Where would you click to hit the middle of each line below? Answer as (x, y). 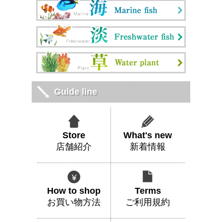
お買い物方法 (74, 202)
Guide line (76, 92)
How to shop (74, 191)
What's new (148, 135)
